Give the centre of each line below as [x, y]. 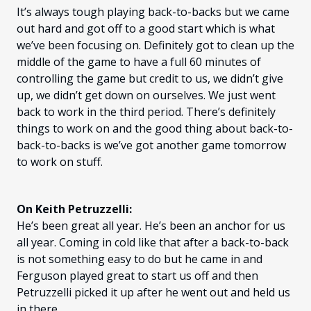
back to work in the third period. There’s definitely [146, 112]
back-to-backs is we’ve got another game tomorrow [151, 145]
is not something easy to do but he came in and [140, 259]
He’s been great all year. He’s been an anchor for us [151, 226]
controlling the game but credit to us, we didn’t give [150, 79]
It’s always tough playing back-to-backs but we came [153, 12]
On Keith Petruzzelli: [74, 209]
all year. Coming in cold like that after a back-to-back [153, 243]
